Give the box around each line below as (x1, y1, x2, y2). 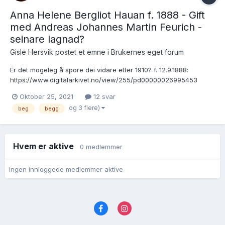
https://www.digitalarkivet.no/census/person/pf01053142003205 (10, 96, 211, 104)
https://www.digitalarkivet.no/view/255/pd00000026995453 (10, 76, 197, 84)
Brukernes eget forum (111, 48, 184, 57)
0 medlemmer (80, 142, 123, 151)
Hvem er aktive (13, 141, 80, 151)
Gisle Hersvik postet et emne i (10, 48, 111, 57)
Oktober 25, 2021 (20, 92, 73, 101)
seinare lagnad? (10, 33, 84, 46)
